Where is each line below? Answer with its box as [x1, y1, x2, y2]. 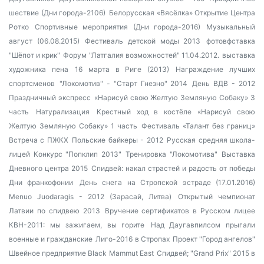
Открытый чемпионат [178, 192, 255, 201]
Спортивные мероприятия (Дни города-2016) [35, 22, 200, 31]
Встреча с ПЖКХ [9, 136, 68, 144]
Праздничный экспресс [9, 93, 91, 102]
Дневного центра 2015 [9, 164, 88, 173]
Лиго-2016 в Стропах [95, 235, 170, 243]
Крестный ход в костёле [96, 107, 198, 116]
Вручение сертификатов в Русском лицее [104, 206, 255, 215]
